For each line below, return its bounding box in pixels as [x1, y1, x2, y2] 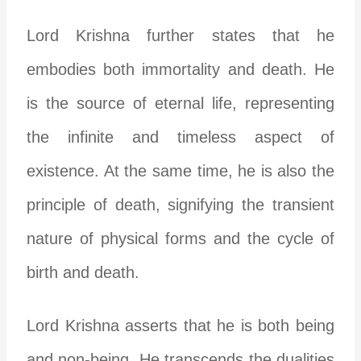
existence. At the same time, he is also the [27, 161, 334, 180]
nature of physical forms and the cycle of [27, 229, 334, 247]
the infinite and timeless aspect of [27, 127, 334, 146]
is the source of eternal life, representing [27, 93, 334, 112]
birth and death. [27, 263, 140, 281]
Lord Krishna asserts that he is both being [27, 316, 334, 334]
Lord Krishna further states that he [27, 26, 334, 44]
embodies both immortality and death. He [27, 60, 334, 78]
